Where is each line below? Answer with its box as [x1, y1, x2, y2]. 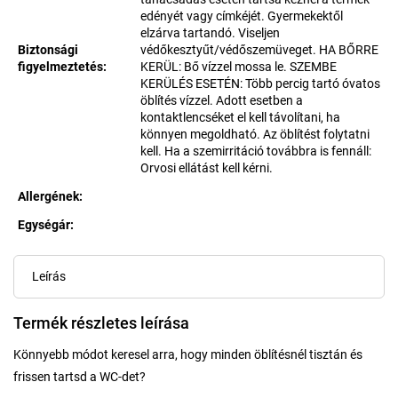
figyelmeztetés [18, 60, 103, 74]
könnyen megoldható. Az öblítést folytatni [139, 127, 370, 141]
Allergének [18, 189, 79, 203]
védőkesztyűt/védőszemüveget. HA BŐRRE [139, 43, 378, 57]
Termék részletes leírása [13, 314, 189, 332]
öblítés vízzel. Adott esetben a [139, 93, 303, 107]
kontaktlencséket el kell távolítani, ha [139, 110, 340, 124]
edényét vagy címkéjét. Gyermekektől [139, 9, 343, 23]
